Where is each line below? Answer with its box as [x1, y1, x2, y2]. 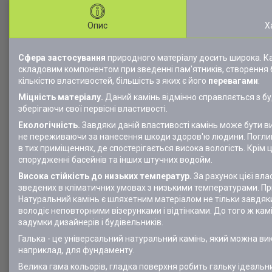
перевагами [208, 76, 258, 86]
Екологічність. [18, 120, 80, 130]
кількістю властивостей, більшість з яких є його [18, 76, 208, 86]
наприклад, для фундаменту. [18, 245, 135, 255]
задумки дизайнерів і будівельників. [18, 217, 163, 227]
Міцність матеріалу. [18, 92, 105, 102]
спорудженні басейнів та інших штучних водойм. [18, 155, 214, 165]
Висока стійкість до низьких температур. [18, 171, 192, 181]
